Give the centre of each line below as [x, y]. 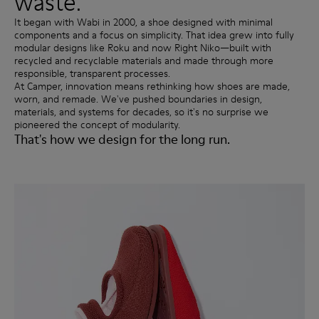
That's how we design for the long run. [122, 139]
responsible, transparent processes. [92, 73]
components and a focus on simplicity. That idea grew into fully [154, 35]
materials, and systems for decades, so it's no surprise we [141, 111]
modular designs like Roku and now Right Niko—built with [143, 47]
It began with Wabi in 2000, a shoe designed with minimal [143, 22]
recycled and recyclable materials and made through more [144, 60]
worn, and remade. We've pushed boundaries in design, [138, 99]
